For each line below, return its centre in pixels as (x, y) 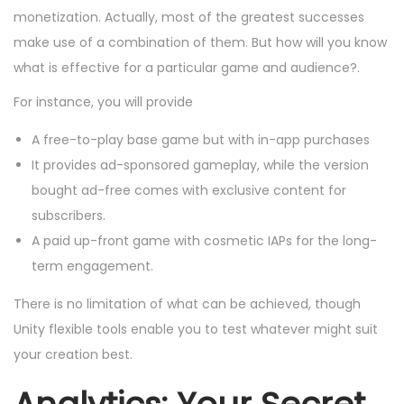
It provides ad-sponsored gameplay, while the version (200, 165)
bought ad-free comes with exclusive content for (189, 191)
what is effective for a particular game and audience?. (187, 68)
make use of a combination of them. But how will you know (200, 43)
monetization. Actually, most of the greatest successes (189, 18)
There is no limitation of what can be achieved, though (187, 304)
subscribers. (69, 216)
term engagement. (92, 266)
